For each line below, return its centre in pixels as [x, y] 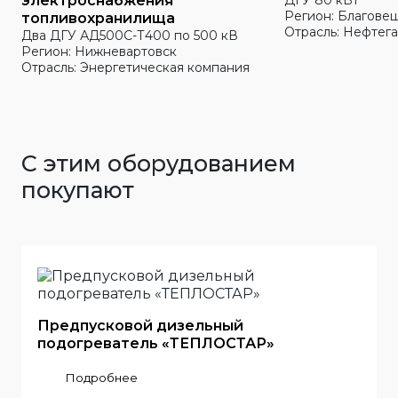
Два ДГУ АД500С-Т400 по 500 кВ [130, 36]
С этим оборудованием [159, 163]
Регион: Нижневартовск [99, 52]
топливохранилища [98, 18]
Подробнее [101, 378]
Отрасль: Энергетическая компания [135, 68]
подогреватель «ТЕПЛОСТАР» [155, 343]
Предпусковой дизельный [140, 326]
